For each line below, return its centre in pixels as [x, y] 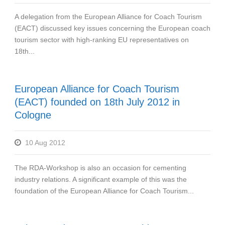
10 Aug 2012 [45, 142]
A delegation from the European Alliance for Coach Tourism [108, 16]
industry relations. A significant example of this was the [101, 179]
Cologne [33, 115]
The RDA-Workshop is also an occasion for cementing [100, 167]
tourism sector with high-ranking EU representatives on [102, 39]
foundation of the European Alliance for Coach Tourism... [104, 191]
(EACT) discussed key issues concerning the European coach [113, 28]
